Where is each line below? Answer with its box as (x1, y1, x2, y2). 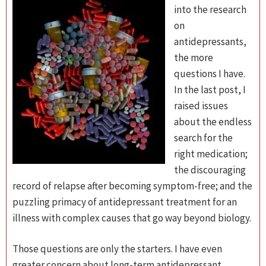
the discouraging (174, 163, 246, 176)
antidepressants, (174, 35, 246, 48)
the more (174, 51, 213, 64)
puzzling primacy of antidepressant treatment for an (12, 195, 237, 208)
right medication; (174, 147, 248, 160)
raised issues (174, 99, 228, 112)
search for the (174, 131, 233, 144)
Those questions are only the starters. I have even (12, 242, 222, 255)
